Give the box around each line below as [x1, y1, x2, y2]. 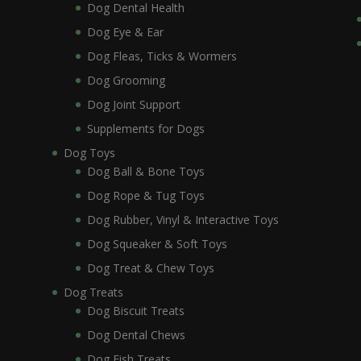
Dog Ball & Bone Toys [86, 164, 205, 180]
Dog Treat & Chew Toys [86, 260, 214, 276]
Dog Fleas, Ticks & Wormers [86, 48, 237, 64]
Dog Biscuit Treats [86, 303, 185, 319]
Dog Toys [63, 145, 115, 161]
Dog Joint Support [86, 97, 180, 113]
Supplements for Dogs [86, 121, 205, 137]
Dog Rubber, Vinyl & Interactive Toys [86, 212, 279, 228]
